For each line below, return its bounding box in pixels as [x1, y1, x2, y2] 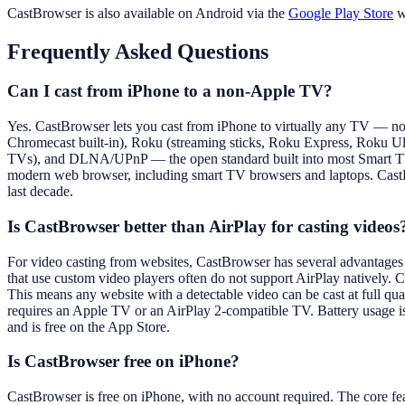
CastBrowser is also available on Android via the [7, 5, 288, 21]
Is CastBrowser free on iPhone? [7, 352, 240, 372]
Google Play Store [288, 5, 393, 21]
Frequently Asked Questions [7, 39, 268, 63]
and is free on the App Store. [7, 318, 170, 334]
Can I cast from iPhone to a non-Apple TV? [7, 81, 333, 101]
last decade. [7, 184, 73, 200]
